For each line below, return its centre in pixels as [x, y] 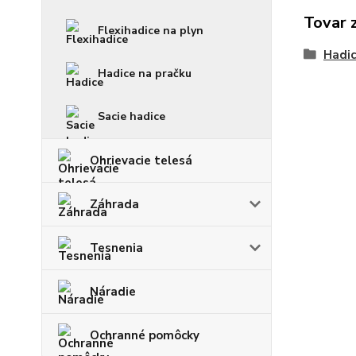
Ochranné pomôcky [145, 335]
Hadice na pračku [145, 74]
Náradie [113, 292]
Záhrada [114, 204]
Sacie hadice [132, 116]
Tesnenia [116, 248]
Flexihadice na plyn [151, 31]
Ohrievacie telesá [141, 161]
